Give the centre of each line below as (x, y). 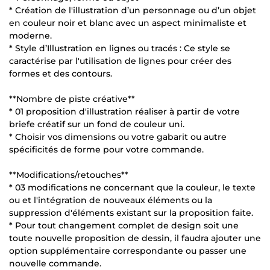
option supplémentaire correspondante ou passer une (128, 250)
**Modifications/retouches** (69, 174)
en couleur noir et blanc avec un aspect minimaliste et (128, 23)
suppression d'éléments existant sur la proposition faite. (131, 212)
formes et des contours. (61, 73)
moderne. (30, 35)
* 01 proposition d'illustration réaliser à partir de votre (124, 111)
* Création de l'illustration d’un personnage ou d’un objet (133, 10)
